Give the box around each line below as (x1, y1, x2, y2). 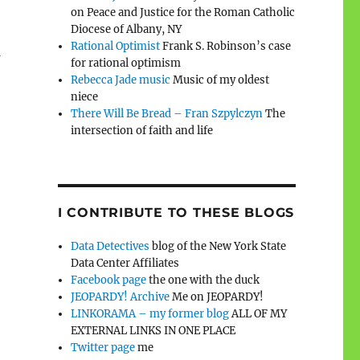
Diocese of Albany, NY (71, 22, 182, 36)
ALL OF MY (229, 306, 288, 321)
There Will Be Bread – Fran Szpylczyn (71, 106, 264, 121)
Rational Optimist (71, 39, 161, 53)
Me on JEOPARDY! (170, 289, 264, 304)
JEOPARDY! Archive (71, 289, 170, 304)
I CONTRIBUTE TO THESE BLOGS (57, 204, 295, 220)
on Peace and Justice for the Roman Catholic (71, 5, 296, 19)
